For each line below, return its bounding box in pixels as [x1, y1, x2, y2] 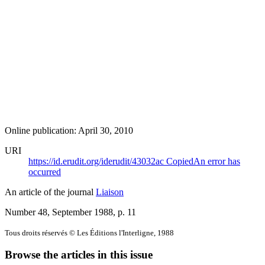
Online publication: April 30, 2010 [5, 125, 133, 135]
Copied [166, 156, 193, 166]
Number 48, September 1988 [5, 206, 113, 217]
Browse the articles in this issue [5, 248, 153, 261]
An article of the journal [5, 186, 96, 197]
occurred [28, 166, 61, 177]
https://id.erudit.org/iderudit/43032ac [28, 156, 166, 166]
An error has [193, 156, 240, 166]
